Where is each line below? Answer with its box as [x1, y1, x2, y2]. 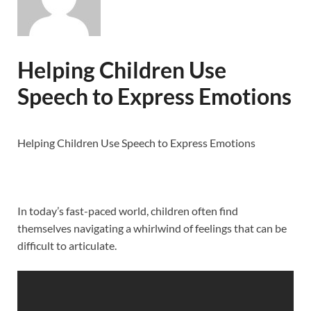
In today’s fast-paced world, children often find [17, 204, 238, 218]
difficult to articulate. [17, 239, 117, 253]
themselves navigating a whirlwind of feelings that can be [17, 221, 287, 235]
